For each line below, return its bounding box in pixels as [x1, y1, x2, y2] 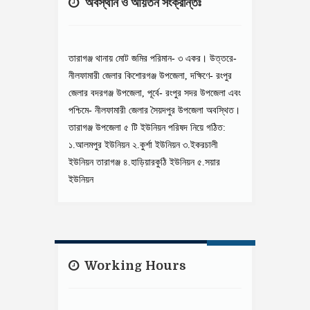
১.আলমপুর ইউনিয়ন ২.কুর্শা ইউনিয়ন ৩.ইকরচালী [69, 140, 218, 150]
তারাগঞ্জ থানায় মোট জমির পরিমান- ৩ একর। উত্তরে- [69, 53, 237, 64]
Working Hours [82, 259, 186, 273]
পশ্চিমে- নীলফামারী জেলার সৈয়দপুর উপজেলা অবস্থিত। [69, 105, 240, 116]
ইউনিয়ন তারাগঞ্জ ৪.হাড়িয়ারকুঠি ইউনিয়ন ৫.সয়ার [69, 157, 220, 167]
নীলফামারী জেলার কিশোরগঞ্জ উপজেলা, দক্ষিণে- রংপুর [69, 71, 232, 81]
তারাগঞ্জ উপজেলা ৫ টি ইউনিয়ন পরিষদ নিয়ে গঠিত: [69, 122, 226, 133]
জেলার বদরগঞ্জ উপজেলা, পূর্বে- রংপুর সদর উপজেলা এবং [69, 88, 241, 98]
